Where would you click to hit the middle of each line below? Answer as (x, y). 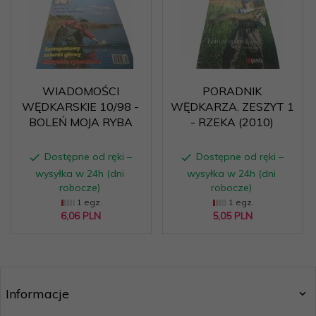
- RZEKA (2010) (232, 122)
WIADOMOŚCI (80, 91)
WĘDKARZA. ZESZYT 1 (232, 107)
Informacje (37, 294)
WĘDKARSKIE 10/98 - (80, 107)
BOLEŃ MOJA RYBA (80, 122)
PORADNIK (232, 91)
